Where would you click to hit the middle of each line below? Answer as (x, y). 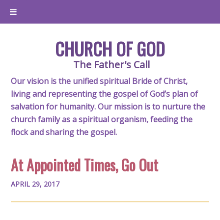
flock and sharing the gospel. (64, 132)
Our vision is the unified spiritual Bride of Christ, (99, 81)
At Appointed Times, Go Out (85, 165)
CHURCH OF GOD (110, 48)
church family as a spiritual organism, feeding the (102, 119)
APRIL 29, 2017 (35, 184)
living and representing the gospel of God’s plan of (105, 94)
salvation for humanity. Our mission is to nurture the (108, 107)
